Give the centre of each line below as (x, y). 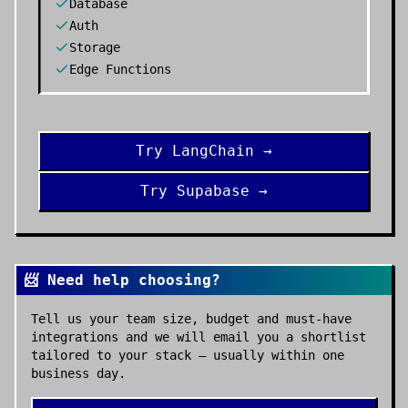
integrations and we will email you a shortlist (199, 337)
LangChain (213, 151)
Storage (95, 47)
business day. (78, 373)
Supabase (213, 191)
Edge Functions (120, 69)
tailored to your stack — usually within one (188, 355)
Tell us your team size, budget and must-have (191, 319)
